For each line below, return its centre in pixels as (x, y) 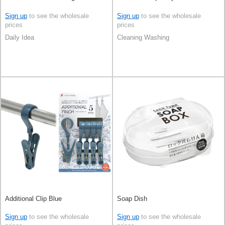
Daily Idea (20, 37)
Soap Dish (132, 198)
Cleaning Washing (143, 37)
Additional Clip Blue (33, 198)
